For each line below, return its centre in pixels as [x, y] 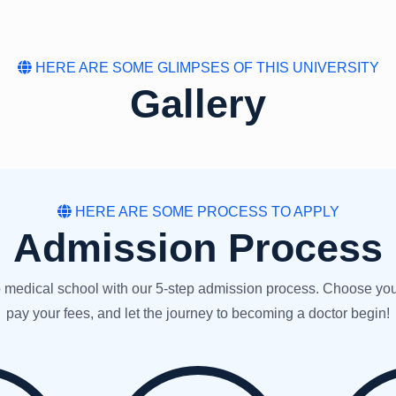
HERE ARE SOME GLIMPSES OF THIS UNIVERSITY [205, 68]
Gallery [198, 104]
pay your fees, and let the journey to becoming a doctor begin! [198, 314]
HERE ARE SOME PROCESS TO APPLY [205, 212]
